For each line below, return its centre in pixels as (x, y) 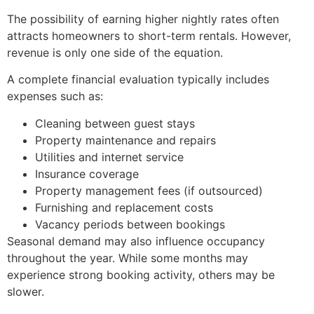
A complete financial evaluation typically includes (138, 80)
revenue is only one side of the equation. (115, 52)
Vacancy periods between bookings (130, 224)
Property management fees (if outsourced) (149, 190)
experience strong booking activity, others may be (141, 274)
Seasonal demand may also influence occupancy (136, 241)
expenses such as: (55, 96)
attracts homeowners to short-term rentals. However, (149, 35)
